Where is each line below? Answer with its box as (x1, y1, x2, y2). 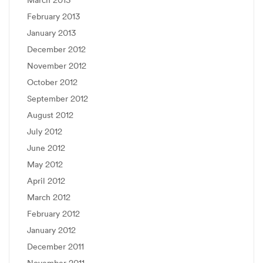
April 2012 (27, 176, 65, 186)
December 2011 (27, 241, 84, 252)
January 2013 (27, 28, 76, 38)
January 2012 (27, 225, 76, 235)
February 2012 (27, 208, 80, 219)
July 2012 (27, 126, 62, 137)
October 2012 (27, 77, 77, 87)
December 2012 (27, 44, 86, 55)
